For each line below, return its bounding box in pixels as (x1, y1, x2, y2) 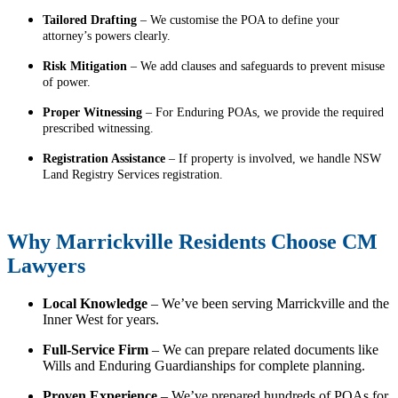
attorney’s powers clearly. (43, 28, 171, 43)
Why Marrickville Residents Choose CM (7, 229, 378, 253)
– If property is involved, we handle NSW (165, 151, 381, 165)
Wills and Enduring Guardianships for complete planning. (43, 357, 365, 373)
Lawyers (7, 253, 96, 277)
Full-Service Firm (43, 341, 148, 357)
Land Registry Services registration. (43, 167, 223, 181)
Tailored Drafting (43, 12, 137, 27)
